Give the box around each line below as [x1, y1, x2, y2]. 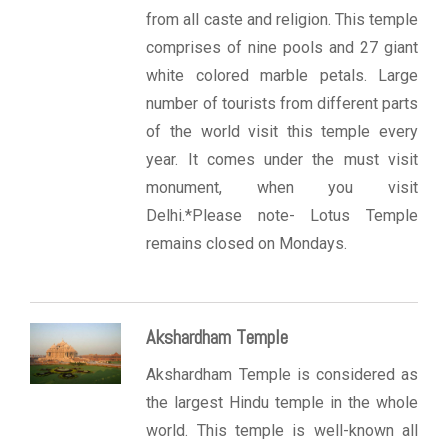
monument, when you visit [146, 178, 418, 198]
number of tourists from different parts [146, 94, 418, 114]
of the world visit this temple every [146, 122, 418, 142]
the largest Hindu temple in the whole [146, 393, 418, 413]
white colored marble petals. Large [146, 66, 418, 86]
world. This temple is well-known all [146, 421, 418, 441]
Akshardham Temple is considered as [146, 365, 418, 385]
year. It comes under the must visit [146, 150, 418, 170]
